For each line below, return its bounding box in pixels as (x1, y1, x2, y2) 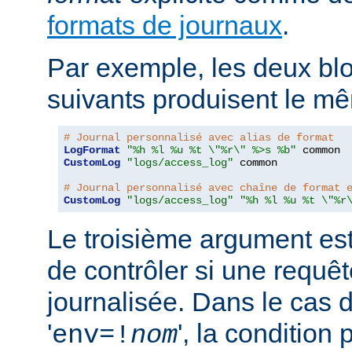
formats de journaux (47, 9, 282, 40)
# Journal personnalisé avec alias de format (64, 130, 334, 144)
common (233, 156, 277, 169)
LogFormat (64, 143, 120, 156)
